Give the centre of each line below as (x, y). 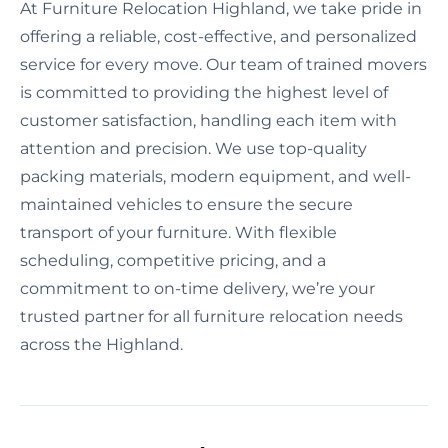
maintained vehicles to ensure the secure (186, 204)
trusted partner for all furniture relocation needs (211, 316)
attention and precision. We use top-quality (193, 148)
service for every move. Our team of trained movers (223, 64)
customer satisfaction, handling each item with (208, 120)
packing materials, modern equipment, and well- (215, 176)
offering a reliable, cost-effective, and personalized (218, 36)
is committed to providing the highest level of (204, 92)
